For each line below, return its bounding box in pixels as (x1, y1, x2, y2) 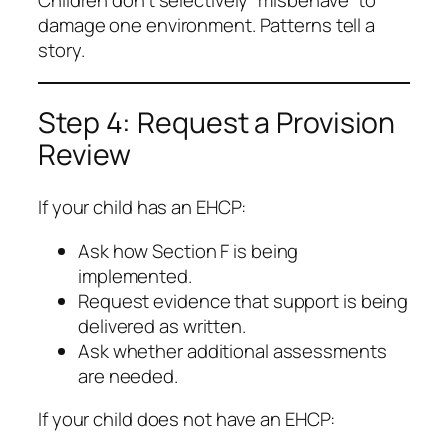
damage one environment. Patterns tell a (38, 12, 376, 39)
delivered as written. (78, 312, 246, 339)
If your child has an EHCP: (38, 194, 247, 221)
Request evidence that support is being (78, 287, 409, 314)
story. (38, 37, 85, 64)
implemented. (78, 262, 192, 289)
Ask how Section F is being (78, 237, 299, 264)
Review (38, 135, 131, 175)
